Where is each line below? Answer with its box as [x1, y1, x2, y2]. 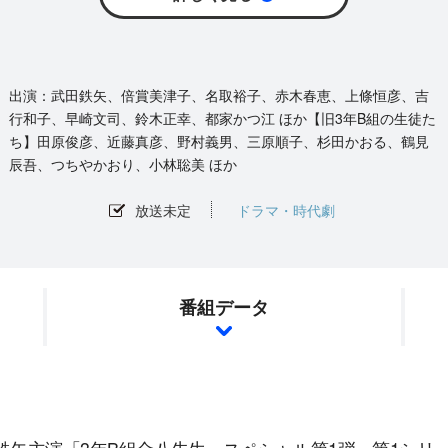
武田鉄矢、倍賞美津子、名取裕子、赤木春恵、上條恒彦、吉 [50, 85, 429, 105]
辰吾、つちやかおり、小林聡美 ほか [8, 154, 237, 174]
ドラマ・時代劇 [236, 199, 335, 220]
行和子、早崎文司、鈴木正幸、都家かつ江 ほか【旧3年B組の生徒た [8, 108, 436, 128]
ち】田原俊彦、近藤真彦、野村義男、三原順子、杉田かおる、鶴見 [8, 131, 429, 151]
